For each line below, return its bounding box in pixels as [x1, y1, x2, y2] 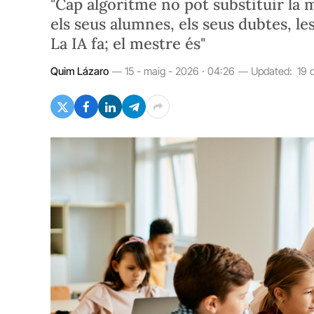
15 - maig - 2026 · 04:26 [125, 64, 235, 78]
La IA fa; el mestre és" [50, 34, 205, 53]
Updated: [251, 64, 292, 78]
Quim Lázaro [50, 64, 109, 78]
